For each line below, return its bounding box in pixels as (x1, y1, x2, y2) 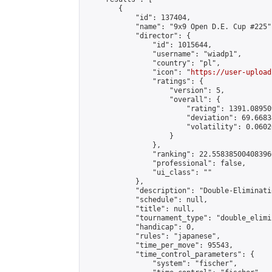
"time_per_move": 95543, (84, 241, 233, 250)
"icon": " (84, 68, 191, 76)
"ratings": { (84, 77, 203, 86)
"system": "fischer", (84, 259, 237, 268)
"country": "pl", (84, 59, 220, 67)
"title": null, (84, 205, 195, 213)
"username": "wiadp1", (84, 50, 242, 58)
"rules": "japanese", (84, 232, 220, 240)
